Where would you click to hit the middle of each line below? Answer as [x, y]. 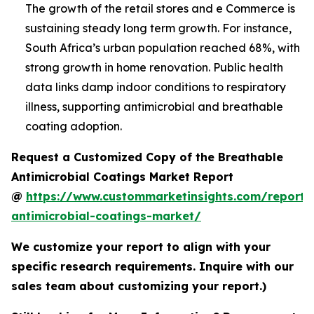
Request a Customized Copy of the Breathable [147, 157]
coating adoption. [74, 127]
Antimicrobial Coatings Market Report [122, 177]
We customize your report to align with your [141, 247]
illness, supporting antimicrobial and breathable [154, 107]
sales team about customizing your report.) [139, 286]
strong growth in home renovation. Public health [154, 68]
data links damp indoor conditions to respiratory [156, 87]
